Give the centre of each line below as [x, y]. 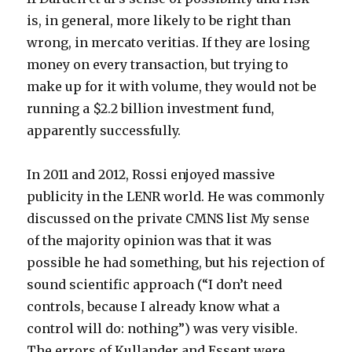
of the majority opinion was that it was [150, 240]
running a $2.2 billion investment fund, [151, 108]
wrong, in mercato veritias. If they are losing [169, 42]
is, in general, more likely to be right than [159, 20]
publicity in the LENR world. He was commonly [176, 196]
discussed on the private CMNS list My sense [169, 218]
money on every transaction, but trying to [158, 64]
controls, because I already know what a [154, 306]
